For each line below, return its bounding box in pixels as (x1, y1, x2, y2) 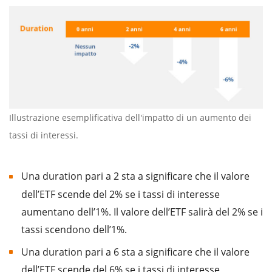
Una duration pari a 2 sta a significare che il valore (21, 169, 250, 183)
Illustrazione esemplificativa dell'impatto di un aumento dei (9, 112, 251, 124)
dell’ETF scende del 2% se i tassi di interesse (21, 187, 220, 201)
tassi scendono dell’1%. (21, 222, 127, 236)
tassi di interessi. (9, 129, 78, 141)
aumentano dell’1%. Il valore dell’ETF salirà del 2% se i (21, 205, 263, 219)
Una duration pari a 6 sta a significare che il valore (21, 245, 250, 259)
